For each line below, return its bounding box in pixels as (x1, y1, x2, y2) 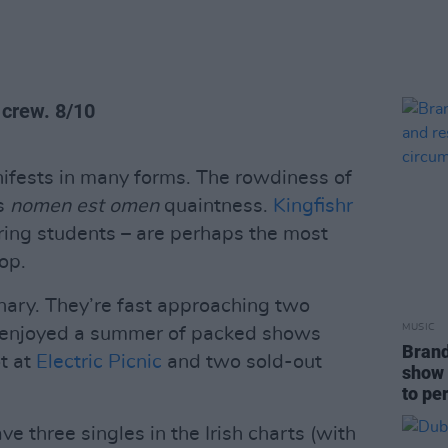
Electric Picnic (36, 352, 162, 372)
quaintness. (159, 196, 273, 216)
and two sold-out (162, 352, 322, 372)
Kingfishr (273, 196, 353, 216)
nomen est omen (10, 196, 159, 216)
